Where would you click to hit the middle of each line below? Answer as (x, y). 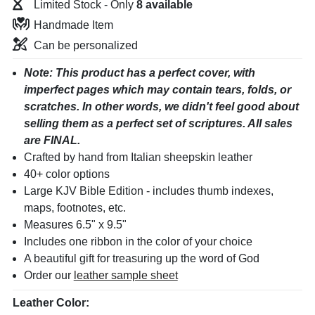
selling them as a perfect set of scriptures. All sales (158, 123)
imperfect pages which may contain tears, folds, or (157, 89)
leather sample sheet (126, 275)
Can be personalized (85, 45)
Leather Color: (51, 302)
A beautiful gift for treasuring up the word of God (141, 258)
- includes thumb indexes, (210, 191)
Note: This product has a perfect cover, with (139, 72)
